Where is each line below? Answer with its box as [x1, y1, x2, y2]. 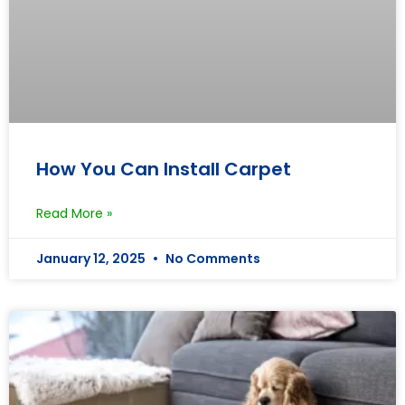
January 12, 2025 [36, 249, 148, 268]
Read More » [36, 203, 112, 222]
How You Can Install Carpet [36, 155, 291, 182]
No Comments [163, 249, 260, 268]
